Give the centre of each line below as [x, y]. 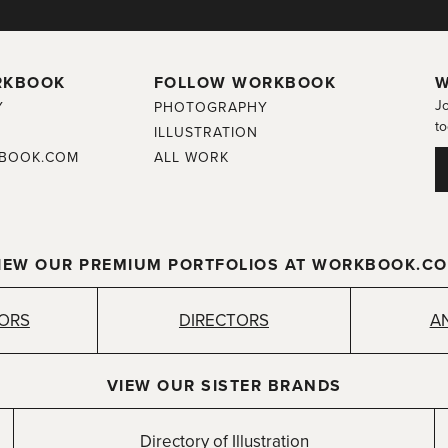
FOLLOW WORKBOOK [245, 83]
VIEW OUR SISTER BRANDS [224, 386]
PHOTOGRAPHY [210, 108]
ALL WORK [191, 158]
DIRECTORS [223, 321]
